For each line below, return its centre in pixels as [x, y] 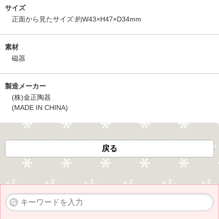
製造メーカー [25, 86]
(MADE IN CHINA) [40, 108]
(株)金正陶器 [31, 97]
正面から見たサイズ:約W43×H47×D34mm [77, 19]
